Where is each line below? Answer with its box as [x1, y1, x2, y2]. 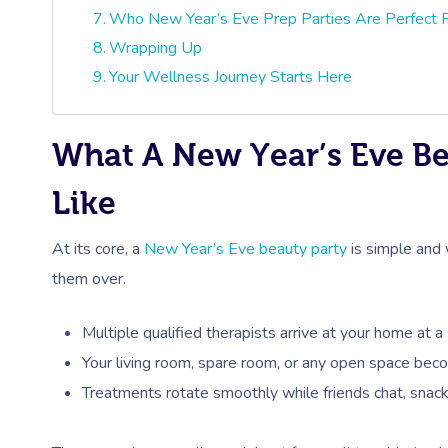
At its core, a [52, 237, 144, 260]
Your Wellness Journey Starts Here [109, 65, 353, 88]
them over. [52, 267, 126, 290]
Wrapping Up [109, 36, 203, 59]
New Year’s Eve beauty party [144, 237, 347, 260]
